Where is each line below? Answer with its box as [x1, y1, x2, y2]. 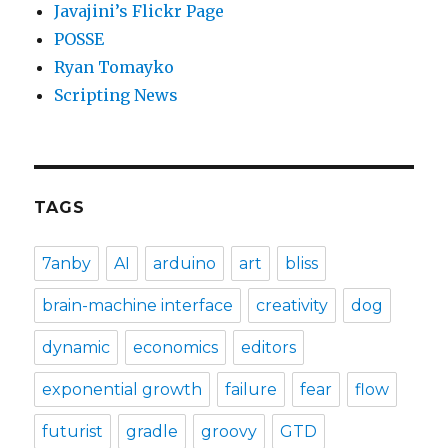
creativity [256, 296, 329, 316]
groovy [201, 422, 258, 442]
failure [225, 380, 278, 400]
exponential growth [42, 380, 203, 400]
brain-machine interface [42, 296, 234, 316]
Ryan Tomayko [54, 57, 175, 78]
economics [133, 338, 219, 358]
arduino [153, 254, 217, 274]
